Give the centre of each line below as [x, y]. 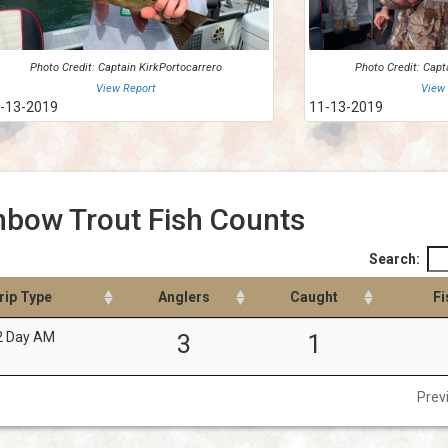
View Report [126, 88]
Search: [394, 258]
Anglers [184, 296]
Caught [314, 296]
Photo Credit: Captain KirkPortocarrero [126, 67]
